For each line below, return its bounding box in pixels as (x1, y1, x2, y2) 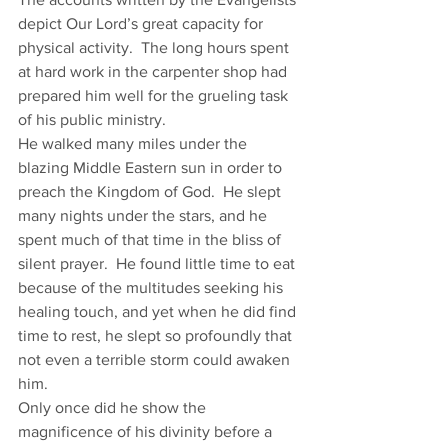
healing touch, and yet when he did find (18, 303, 300, 320)
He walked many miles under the (18, 135, 251, 152)
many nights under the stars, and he (18, 207, 271, 224)
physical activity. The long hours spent (18, 39, 293, 56)
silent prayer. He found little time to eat (18, 255, 299, 272)
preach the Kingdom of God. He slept (18, 183, 285, 200)
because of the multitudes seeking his (18, 279, 287, 296)
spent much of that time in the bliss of (18, 231, 285, 248)
